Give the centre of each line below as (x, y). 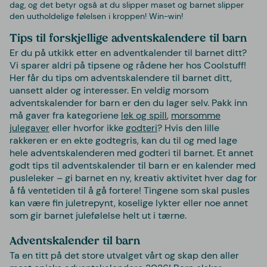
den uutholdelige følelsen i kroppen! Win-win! (96, 16)
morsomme (196, 115)
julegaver (30, 128)
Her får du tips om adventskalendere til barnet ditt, (121, 77)
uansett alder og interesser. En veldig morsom (109, 90)
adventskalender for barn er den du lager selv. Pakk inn (128, 103)
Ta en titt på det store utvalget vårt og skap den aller (124, 255)
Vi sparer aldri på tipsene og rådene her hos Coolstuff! (128, 65)
